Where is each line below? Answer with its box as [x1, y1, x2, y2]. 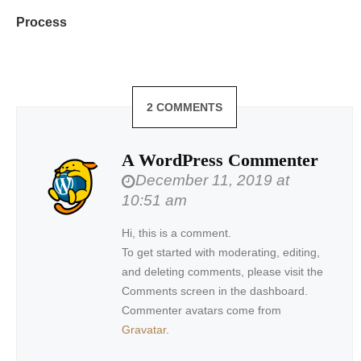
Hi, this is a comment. [122, 226, 231, 239]
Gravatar [122, 323, 166, 336]
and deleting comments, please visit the [122, 265, 323, 278]
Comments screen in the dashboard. [122, 284, 308, 297]
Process [16, 15, 67, 29]
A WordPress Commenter [122, 150, 318, 170]
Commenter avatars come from [122, 304, 281, 317]
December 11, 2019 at [135, 172, 289, 189]
